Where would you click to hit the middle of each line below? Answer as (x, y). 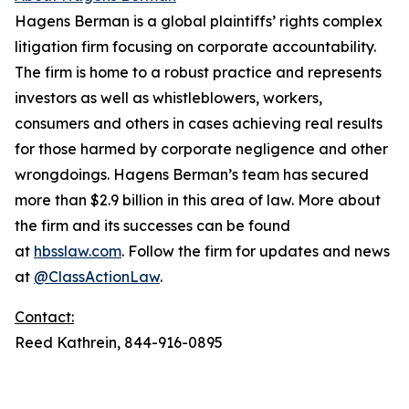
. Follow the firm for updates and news (256, 251)
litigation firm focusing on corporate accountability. (195, 47)
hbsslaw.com (78, 251)
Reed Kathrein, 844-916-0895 (119, 342)
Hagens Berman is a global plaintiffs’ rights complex (199, 21)
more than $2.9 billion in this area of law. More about (198, 200)
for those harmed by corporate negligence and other (201, 149)
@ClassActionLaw (97, 277)
